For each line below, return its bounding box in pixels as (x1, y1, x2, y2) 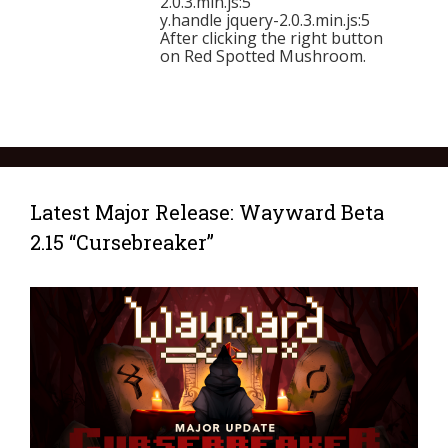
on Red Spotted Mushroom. (160, 45, 366, 67)
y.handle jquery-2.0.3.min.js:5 (160, 9, 370, 31)
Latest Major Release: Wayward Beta (30, 199, 384, 225)
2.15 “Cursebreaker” (30, 229, 214, 255)
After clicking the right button (160, 27, 383, 49)
